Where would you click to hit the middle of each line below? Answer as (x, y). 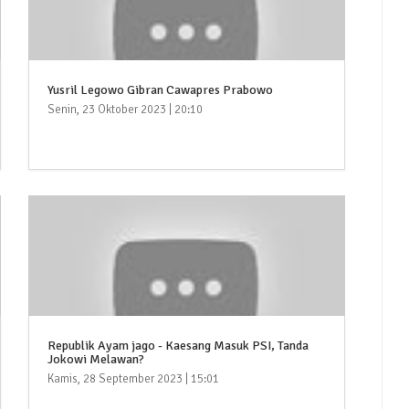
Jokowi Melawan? (96, 360)
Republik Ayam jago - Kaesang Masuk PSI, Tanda (178, 346)
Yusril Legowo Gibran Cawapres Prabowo (160, 90)
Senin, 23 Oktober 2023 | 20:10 (125, 110)
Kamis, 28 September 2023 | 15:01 (133, 379)
